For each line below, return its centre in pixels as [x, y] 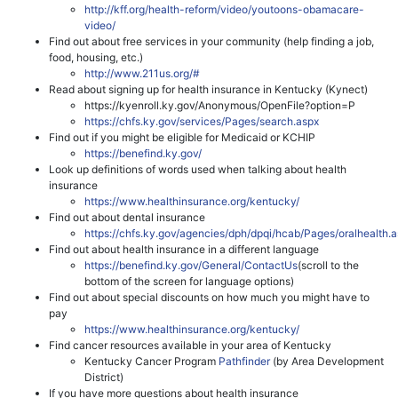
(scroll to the [328, 265]
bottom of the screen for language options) [189, 281]
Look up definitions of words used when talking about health [198, 169]
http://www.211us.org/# [142, 73]
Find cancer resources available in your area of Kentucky [190, 345]
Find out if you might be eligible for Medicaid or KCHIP [182, 137]
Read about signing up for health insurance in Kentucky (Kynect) [208, 89]
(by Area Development [327, 361]
